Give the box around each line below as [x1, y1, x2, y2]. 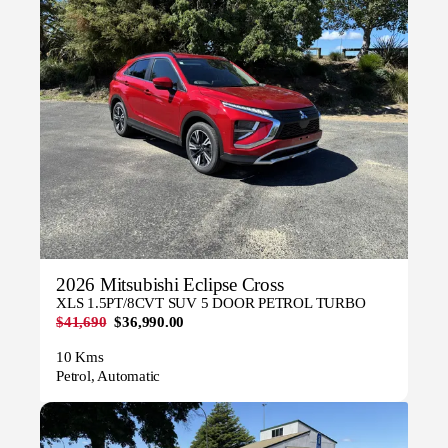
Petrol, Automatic [56, 367, 161, 384]
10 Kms [56, 348, 104, 365]
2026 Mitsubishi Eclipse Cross [56, 273, 284, 295]
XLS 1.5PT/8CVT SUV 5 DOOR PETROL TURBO [56, 294, 366, 311]
